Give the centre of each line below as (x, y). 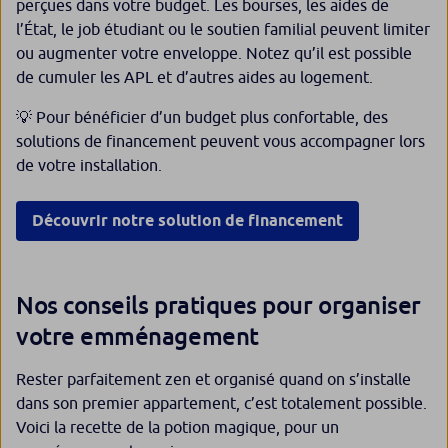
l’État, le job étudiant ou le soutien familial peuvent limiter (223, 29)
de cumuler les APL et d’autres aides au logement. (194, 77)
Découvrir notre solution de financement (187, 221)
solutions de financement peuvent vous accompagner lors (220, 141)
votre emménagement (137, 336)
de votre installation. (89, 165)
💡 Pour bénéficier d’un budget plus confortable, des (202, 117)
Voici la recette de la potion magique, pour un (177, 427)
